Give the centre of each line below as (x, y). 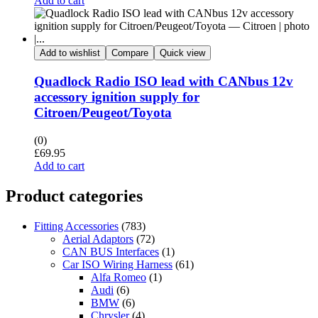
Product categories (74, 196)
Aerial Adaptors (98, 238)
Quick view (182, 53)
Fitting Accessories (76, 226)
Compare (130, 53)
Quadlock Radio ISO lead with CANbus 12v (164, 82)
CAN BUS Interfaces (111, 251)
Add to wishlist (70, 53)
